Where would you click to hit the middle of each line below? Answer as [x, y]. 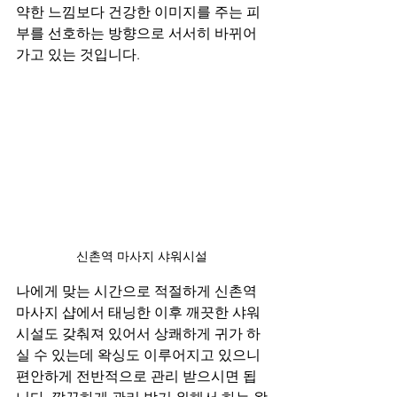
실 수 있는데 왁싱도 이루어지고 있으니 [140, 355]
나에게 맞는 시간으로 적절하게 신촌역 [138, 292]
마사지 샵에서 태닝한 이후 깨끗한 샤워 [140, 313]
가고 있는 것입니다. [78, 55]
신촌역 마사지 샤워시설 [142, 257]
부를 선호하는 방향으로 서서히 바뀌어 [136, 34]
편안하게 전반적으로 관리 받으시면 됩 [136, 377]
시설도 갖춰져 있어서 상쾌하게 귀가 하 [138, 334]
